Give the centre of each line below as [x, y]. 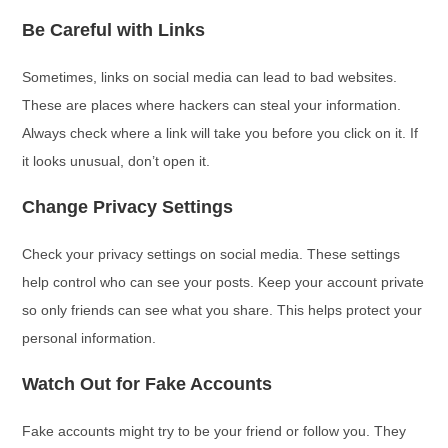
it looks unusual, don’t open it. [116, 161]
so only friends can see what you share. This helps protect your [222, 310]
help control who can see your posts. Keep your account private [223, 282]
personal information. [89, 338]
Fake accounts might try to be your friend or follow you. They [214, 431]
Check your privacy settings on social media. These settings [211, 254]
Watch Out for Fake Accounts [147, 384]
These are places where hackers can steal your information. [212, 105]
